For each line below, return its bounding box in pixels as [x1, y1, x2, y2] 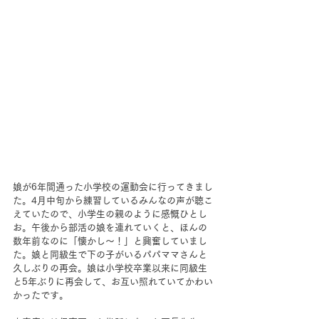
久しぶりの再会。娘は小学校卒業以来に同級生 [13, 263, 207, 273]
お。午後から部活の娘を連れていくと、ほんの [13, 222, 207, 232]
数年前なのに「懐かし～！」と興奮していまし [13, 236, 207, 246]
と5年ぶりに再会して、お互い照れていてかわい [13, 276, 213, 286]
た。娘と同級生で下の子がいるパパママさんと [13, 249, 207, 259]
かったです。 [13, 290, 68, 300]
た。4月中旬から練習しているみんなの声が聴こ [13, 195, 213, 205]
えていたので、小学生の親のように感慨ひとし [13, 209, 207, 219]
